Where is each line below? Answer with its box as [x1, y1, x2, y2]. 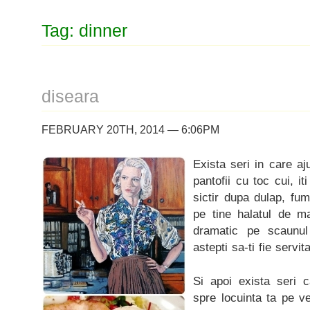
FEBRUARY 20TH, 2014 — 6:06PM [42, 124, 219, 136]
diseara [42, 87, 99, 106]
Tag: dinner [42, 21, 127, 40]
